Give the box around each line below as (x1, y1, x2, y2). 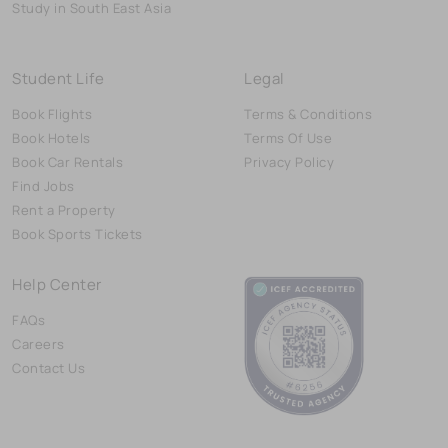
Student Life (12, 67, 104, 89)
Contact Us (12, 358, 85, 377)
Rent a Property (12, 200, 116, 219)
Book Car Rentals (12, 152, 123, 171)
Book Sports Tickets (12, 224, 143, 243)
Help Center (12, 273, 102, 295)
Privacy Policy (244, 152, 334, 171)
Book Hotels (12, 128, 91, 147)
